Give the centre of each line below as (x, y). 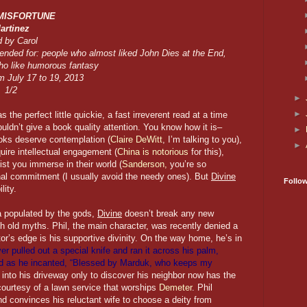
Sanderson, (145, 164)
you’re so (187, 164)
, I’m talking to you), (202, 140)
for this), (207, 152)
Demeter (175, 288)
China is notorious (153, 152)
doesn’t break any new (168, 214)
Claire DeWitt (137, 140)
